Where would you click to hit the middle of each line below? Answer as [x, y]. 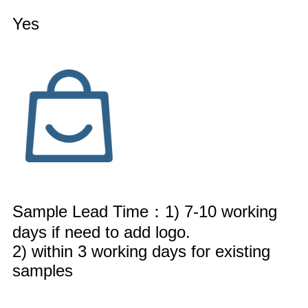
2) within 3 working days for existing [141, 251]
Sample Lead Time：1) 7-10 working [145, 211]
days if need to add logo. [101, 232]
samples [43, 270]
